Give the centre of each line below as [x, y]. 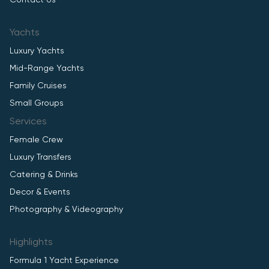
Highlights [31, 243]
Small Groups [37, 103]
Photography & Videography [66, 210]
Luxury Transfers [41, 157]
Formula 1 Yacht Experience [64, 261]
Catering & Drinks [44, 175]
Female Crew [36, 140]
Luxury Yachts [37, 51]
